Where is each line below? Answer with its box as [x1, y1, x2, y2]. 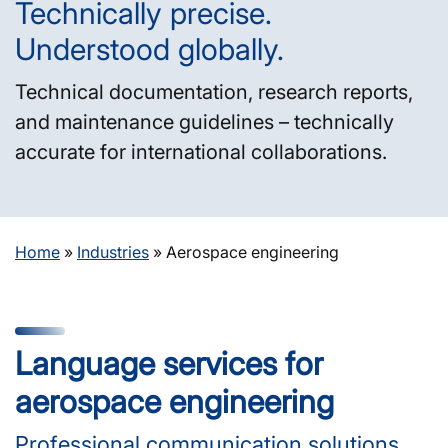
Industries [77, 241, 149, 262]
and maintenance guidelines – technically [15, 109, 394, 134]
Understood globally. [15, 30, 284, 67]
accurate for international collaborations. [15, 139, 387, 164]
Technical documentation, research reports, [15, 79, 413, 104]
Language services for [15, 343, 323, 383]
